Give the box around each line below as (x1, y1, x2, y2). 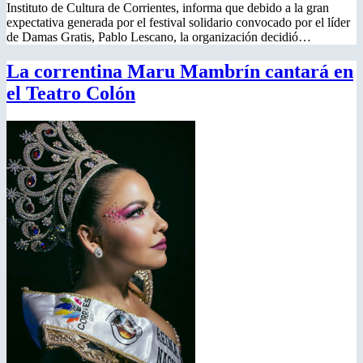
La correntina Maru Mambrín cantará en (6, 60, 353, 82)
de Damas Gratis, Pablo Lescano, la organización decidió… (6, 29, 311, 44)
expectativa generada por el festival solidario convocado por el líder (6, 15, 350, 29)
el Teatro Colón (6, 82, 135, 104)
